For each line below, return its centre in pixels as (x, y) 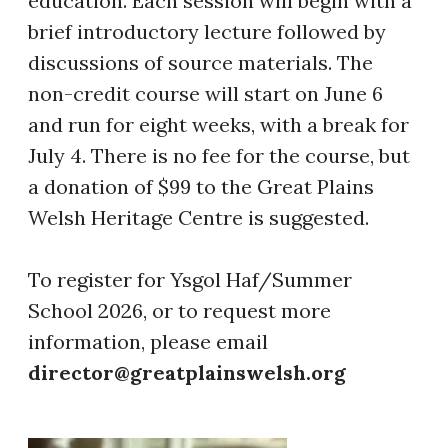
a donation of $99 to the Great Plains (201, 186)
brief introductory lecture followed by (207, 31)
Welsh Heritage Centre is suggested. (198, 217)
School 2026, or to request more (179, 310)
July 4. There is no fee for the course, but (219, 155)
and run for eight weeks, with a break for (218, 124)
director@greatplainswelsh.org (189, 372)
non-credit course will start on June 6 (205, 93)
